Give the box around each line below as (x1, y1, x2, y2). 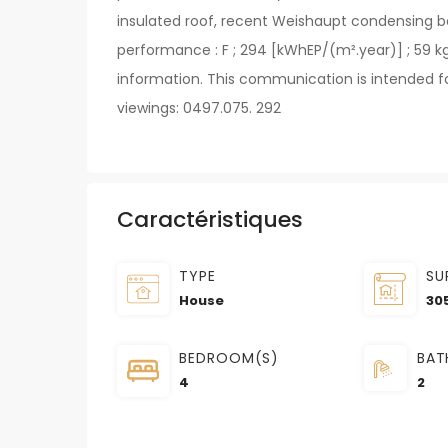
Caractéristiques (117, 204, 303, 236)
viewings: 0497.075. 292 (117, 98, 281, 119)
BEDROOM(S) (179, 348, 280, 369)
